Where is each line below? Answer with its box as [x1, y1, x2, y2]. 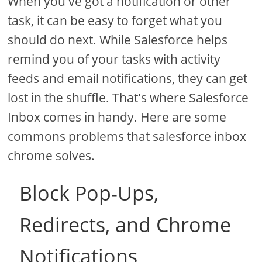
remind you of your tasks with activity [8, 51, 221, 68]
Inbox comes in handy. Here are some [8, 109, 227, 126]
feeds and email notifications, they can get [8, 70, 248, 87]
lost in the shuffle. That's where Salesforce [8, 89, 249, 106]
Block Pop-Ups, [19, 180, 159, 207]
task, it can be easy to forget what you [8, 12, 223, 29]
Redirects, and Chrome [19, 211, 232, 239]
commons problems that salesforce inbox [8, 128, 247, 145]
